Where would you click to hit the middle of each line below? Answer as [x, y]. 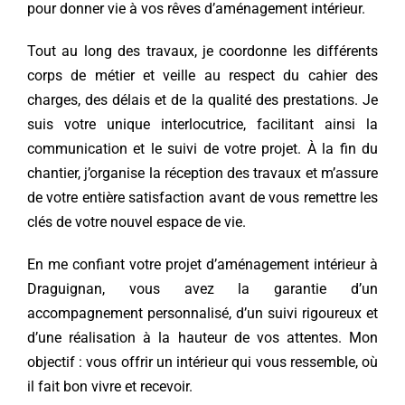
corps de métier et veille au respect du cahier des [202, 75]
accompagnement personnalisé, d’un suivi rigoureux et [202, 313]
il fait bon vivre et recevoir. [109, 386]
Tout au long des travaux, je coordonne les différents [202, 51]
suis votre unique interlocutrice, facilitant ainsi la [202, 124]
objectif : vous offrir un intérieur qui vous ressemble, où [202, 362]
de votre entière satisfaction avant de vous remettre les [202, 197]
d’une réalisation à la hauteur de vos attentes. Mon [202, 337]
